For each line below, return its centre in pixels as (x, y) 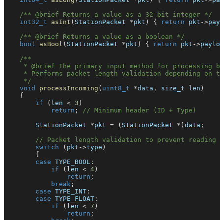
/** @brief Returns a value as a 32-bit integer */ (116, 15)
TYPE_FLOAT (73, 199)
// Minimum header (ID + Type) (139, 110)
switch (47, 147)
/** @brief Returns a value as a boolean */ (102, 37)
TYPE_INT (69, 192)
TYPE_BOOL (71, 162)
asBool (51, 44)
